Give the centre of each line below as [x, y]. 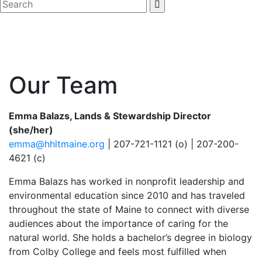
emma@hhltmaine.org [57, 144]
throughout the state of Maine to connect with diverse [129, 209]
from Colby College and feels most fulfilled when [118, 251]
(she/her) [31, 130]
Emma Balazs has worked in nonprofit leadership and [127, 181]
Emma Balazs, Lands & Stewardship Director [110, 116]
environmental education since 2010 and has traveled [127, 195]
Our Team [63, 85]
